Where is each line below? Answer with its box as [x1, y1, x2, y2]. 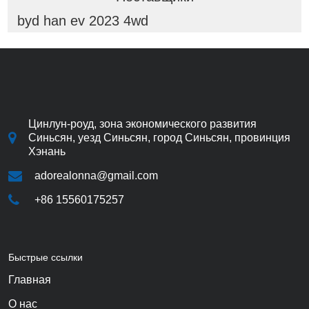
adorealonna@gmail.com [34, 169, 158, 181]
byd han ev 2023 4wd [17, 12, 148, 28]
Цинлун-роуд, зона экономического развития [28, 117, 257, 130]
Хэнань [28, 145, 66, 157]
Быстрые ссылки [8, 251, 83, 263]
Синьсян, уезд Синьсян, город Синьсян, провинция [28, 131, 290, 143]
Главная [8, 273, 51, 286]
